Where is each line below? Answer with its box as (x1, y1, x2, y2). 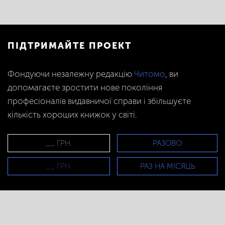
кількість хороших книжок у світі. (8, 109, 137, 120)
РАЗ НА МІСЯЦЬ (140, 162, 195, 171)
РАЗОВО (153, 139, 182, 148)
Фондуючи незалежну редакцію (8, 69, 134, 79)
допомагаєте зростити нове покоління (8, 82, 162, 92)
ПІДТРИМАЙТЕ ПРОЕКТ (8, 40, 132, 51)
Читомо (134, 69, 165, 79)
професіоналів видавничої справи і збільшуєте (8, 96, 191, 106)
